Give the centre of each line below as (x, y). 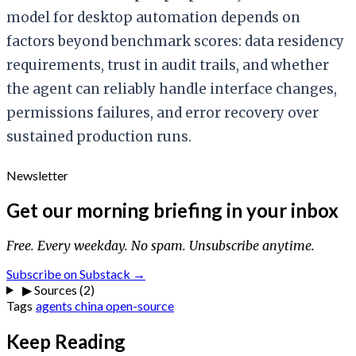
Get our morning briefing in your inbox (172, 210)
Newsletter (37, 175)
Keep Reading (66, 341)
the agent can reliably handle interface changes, (172, 89)
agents (55, 305)
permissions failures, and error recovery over (163, 112)
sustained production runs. (99, 136)
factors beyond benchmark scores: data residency (175, 41)
